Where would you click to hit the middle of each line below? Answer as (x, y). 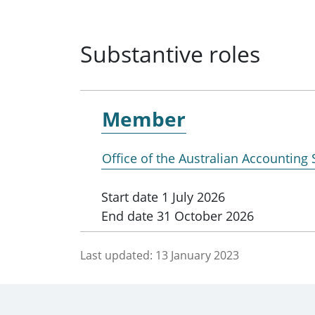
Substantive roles (170, 53)
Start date (130, 197)
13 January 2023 (197, 255)
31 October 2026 (204, 216)
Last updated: (116, 255)
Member (144, 118)
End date (127, 216)
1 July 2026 (192, 197)
